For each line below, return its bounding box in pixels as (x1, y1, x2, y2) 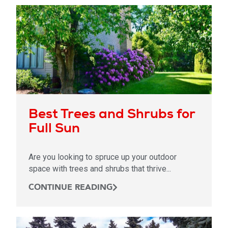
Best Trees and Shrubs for (28, 104, 195, 122)
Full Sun (28, 119, 80, 136)
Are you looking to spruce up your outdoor (28, 152, 177, 162)
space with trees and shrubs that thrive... (28, 163, 171, 174)
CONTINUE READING (28, 181, 112, 193)
